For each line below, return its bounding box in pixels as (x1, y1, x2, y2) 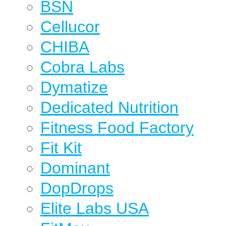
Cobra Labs (40, 58, 125, 76)
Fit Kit (40, 139, 82, 157)
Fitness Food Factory (40, 119, 194, 137)
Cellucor (40, 18, 100, 36)
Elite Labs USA (40, 199, 149, 217)
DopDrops (40, 179, 114, 197)
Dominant (40, 159, 110, 177)
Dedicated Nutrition (40, 98, 179, 117)
